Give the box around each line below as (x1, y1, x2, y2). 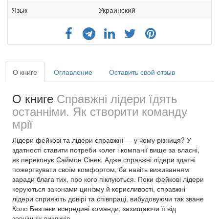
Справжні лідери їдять (57, 89, 177, 107)
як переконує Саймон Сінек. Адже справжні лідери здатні (12, 154, 196, 164)
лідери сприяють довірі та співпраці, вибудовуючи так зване (12, 193, 204, 203)
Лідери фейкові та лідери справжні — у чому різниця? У (12, 134, 191, 145)
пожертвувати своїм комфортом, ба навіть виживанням (12, 164, 189, 174)
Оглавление (54, 66, 92, 77)
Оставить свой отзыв (109, 66, 175, 77)
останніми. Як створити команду (12, 102, 187, 119)
